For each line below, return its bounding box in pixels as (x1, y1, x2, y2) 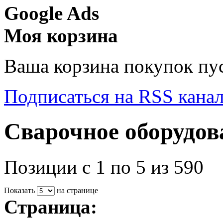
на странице (55, 186, 98, 195)
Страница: (4, 196, 97, 218)
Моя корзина (4, 25, 118, 46)
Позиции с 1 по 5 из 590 (4, 156, 204, 178)
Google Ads (4, 2, 99, 24)
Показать (4, 186, 35, 195)
